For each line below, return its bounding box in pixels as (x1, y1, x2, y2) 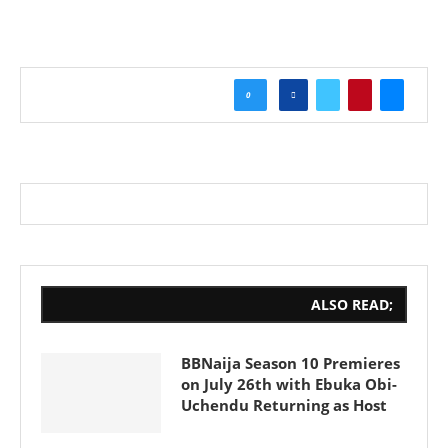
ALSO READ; (311, 295, 393, 314)
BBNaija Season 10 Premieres (181, 353, 400, 373)
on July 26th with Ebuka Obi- (181, 374, 397, 394)
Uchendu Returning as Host (181, 395, 387, 415)
